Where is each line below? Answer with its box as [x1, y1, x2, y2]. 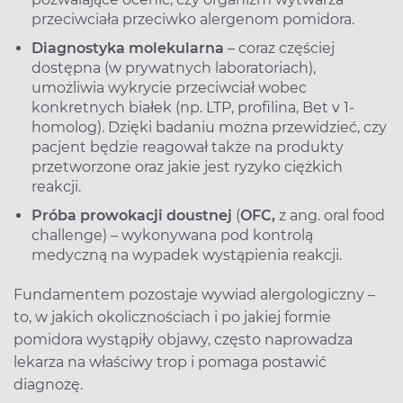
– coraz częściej [224, 39, 335, 57]
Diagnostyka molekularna [31, 39, 224, 57]
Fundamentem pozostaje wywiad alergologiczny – [13, 285, 375, 303]
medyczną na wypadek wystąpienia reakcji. [31, 246, 342, 264]
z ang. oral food [279, 206, 385, 224]
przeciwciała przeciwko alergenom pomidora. [31, 10, 354, 28]
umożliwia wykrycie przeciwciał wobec [31, 78, 307, 96]
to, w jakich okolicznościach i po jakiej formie [13, 308, 331, 326]
